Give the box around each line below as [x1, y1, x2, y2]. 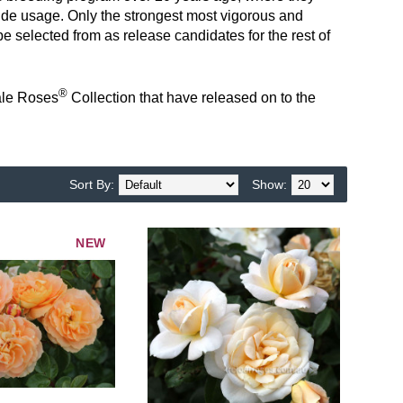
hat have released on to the [143, 90, 316, 106]
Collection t [67, 90, 143, 106]
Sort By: [69, 177, 114, 192]
